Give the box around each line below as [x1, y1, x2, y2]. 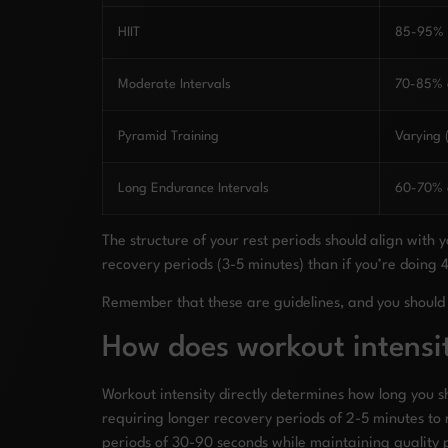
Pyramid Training [118, 129, 219, 143]
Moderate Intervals [118, 77, 231, 91]
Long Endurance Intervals [118, 181, 269, 195]
